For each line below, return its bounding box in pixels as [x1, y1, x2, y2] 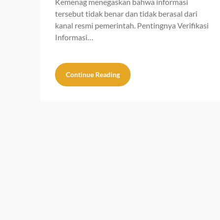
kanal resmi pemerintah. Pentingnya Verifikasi [55, 20, 209, 30]
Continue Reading [66, 70, 120, 79]
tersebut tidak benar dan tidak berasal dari [55, 8, 197, 18]
